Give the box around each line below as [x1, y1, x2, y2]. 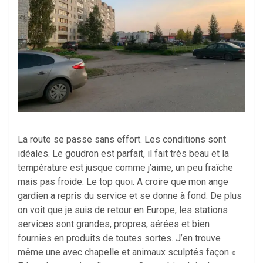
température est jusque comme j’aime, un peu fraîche [18, 162, 233, 174]
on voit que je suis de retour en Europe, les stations [18, 204, 228, 216]
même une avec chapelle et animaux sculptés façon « [18, 247, 236, 258]
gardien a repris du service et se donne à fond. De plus [18, 190, 242, 202]
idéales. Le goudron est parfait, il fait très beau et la [18, 148, 229, 160]
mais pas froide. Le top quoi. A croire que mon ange [18, 176, 228, 188]
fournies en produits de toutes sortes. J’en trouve [18, 232, 221, 244]
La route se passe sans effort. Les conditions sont [18, 134, 226, 146]
